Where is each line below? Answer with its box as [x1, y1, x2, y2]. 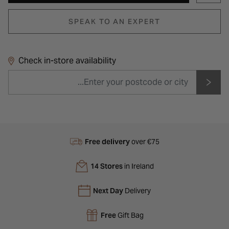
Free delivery [84, 136, 130, 146]
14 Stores [90, 161, 123, 171]
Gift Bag [116, 210, 144, 220]
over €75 [129, 136, 159, 146]
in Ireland [122, 161, 154, 171]
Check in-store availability [18, 55, 116, 66]
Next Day [93, 186, 123, 195]
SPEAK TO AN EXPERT [68, 16, 161, 26]
